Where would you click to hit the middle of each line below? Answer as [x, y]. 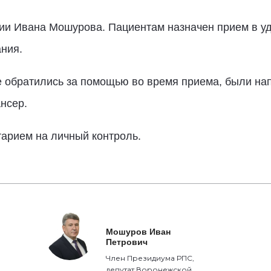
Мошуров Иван [139, 232]
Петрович [127, 242]
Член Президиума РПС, [150, 258]
